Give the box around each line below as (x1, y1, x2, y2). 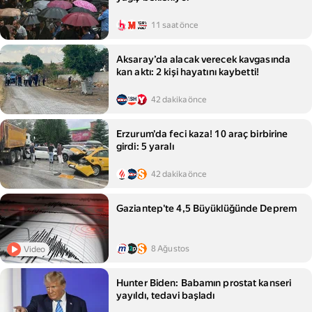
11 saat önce (151, 20, 198, 30)
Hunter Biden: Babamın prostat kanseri (116, 277, 292, 288)
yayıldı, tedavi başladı (116, 290, 215, 301)
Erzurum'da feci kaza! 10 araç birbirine (116, 128, 288, 139)
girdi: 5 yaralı (116, 141, 174, 152)
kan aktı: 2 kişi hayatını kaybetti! (116, 66, 259, 77)
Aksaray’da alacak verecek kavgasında (116, 54, 291, 65)
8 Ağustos (151, 244, 190, 253)
